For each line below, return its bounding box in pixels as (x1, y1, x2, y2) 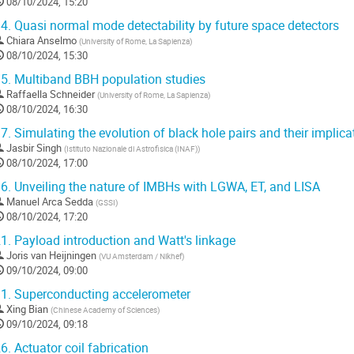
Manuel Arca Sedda (6, 194, 93, 209)
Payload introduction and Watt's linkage (11, 232, 235, 250)
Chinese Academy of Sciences (53, 304, 157, 316)
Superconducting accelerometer (11, 286, 190, 303)
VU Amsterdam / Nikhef (101, 250, 182, 262)
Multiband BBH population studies (11, 71, 205, 88)
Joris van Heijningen (6, 248, 96, 263)
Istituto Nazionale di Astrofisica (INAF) (66, 143, 198, 155)
